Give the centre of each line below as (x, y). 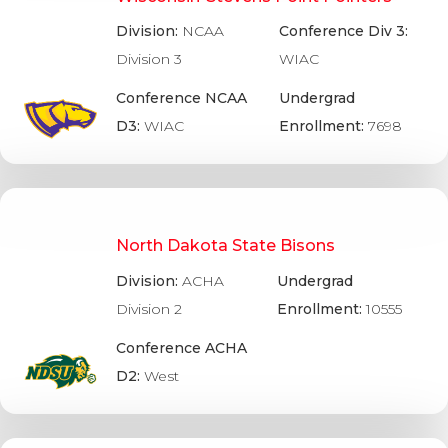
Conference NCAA (181, 98)
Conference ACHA (182, 347)
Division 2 (149, 308)
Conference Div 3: (344, 31)
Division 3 (148, 59)
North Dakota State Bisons (226, 246)
